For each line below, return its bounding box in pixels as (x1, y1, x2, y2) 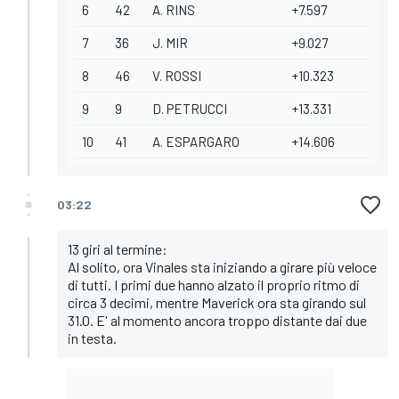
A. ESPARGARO (152, 134, 240, 151)
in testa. (68, 330, 117, 347)
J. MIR (152, 35, 188, 52)
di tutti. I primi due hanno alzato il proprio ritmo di (68, 276, 360, 294)
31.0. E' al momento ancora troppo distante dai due (68, 312, 367, 330)
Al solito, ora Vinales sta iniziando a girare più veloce (68, 258, 377, 276)
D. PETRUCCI (152, 101, 227, 118)
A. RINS (152, 2, 195, 19)
